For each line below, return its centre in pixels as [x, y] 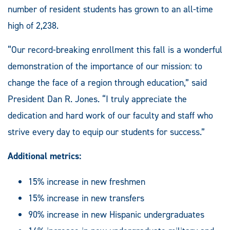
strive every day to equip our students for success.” [106, 132]
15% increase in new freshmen [87, 181]
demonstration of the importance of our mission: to [105, 66]
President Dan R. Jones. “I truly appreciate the [97, 99]
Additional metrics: [44, 156]
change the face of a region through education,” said [107, 82]
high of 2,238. [33, 25]
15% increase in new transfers [86, 198]
